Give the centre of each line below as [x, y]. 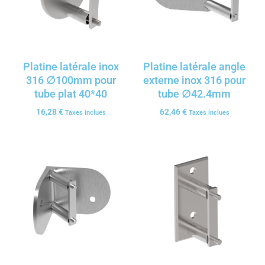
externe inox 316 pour [194, 80]
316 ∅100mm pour [71, 80]
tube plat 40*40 [71, 93]
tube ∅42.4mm [194, 93]
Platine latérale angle [194, 66]
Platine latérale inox [71, 66]
